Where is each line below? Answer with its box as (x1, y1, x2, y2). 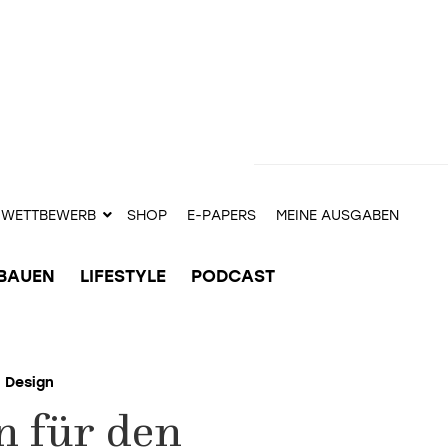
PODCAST (191, 266, 275, 286)
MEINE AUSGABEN (276, 207, 399, 224)
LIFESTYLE (80, 266, 166, 286)
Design (4, 374, 54, 391)
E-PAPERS (187, 207, 256, 224)
